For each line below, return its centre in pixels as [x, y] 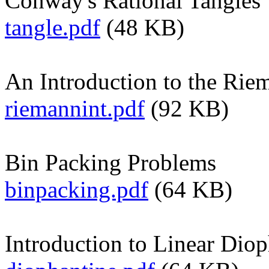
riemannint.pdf [75, 108]
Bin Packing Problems [110, 162]
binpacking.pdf [77, 189]
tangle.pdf [53, 27]
